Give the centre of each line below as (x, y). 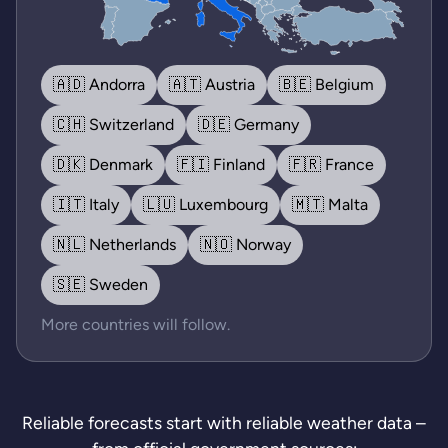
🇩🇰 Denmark (103, 165)
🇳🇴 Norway (245, 245)
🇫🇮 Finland (221, 165)
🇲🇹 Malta (330, 205)
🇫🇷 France (331, 165)
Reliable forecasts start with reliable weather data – (224, 423)
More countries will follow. (135, 325)
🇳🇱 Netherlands (114, 245)
